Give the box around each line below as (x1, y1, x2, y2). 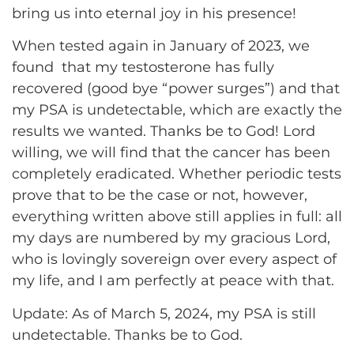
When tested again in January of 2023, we (12, 37, 310, 55)
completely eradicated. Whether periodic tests (12, 165, 341, 183)
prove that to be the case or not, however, (12, 186, 307, 205)
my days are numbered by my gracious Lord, (12, 229, 330, 247)
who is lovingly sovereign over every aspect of (12, 250, 337, 269)
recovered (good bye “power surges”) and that (12, 80, 340, 98)
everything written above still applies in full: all (12, 208, 342, 226)
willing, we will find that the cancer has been (12, 144, 330, 162)
